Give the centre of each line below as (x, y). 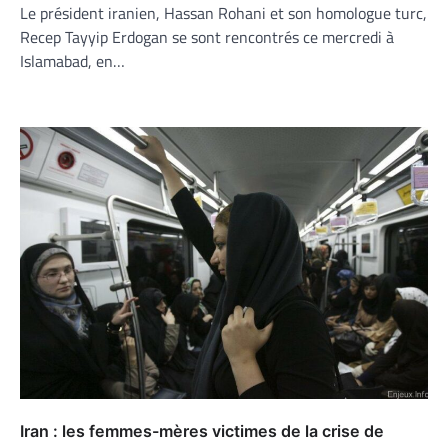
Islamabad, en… (72, 61)
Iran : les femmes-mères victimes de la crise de (202, 431)
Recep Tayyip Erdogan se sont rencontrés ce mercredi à (207, 37)
